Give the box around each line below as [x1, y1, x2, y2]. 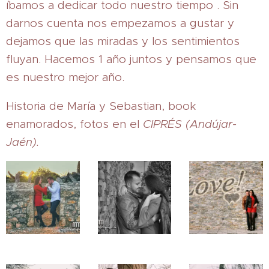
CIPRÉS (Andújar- [143, 116, 237, 131]
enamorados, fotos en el [6, 116, 143, 131]
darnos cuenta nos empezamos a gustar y [6, 16, 234, 30]
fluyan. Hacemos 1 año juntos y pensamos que [6, 52, 256, 66]
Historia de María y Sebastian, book [6, 98, 196, 113]
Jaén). [6, 134, 39, 149]
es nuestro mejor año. [6, 70, 124, 84]
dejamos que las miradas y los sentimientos [6, 34, 240, 48]
